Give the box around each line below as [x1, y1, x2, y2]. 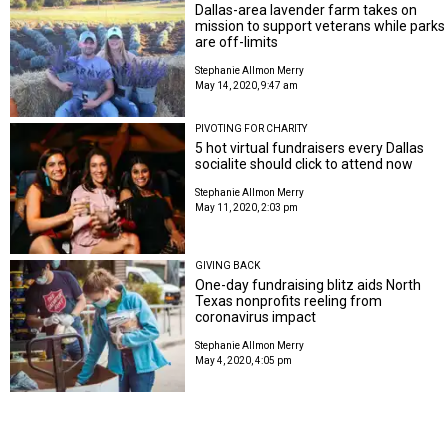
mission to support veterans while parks [195, 18, 446, 35]
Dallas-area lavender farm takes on [195, 2, 418, 19]
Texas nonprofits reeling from [195, 293, 383, 310]
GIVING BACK [195, 260, 261, 272]
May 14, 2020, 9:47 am [195, 80, 299, 92]
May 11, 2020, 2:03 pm [195, 201, 299, 213]
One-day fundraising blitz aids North [195, 277, 422, 294]
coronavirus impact [195, 309, 317, 326]
